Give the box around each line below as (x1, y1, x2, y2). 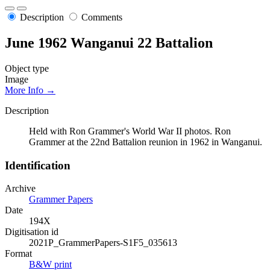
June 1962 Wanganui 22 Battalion (5, 35, 213, 51)
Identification (5, 159, 71, 172)
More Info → (5, 84, 55, 95)
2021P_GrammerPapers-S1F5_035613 (29, 237, 177, 248)
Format (5, 248, 32, 259)
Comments (81, 12, 122, 23)
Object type (5, 63, 49, 74)
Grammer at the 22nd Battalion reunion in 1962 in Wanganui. (29, 136, 262, 147)
